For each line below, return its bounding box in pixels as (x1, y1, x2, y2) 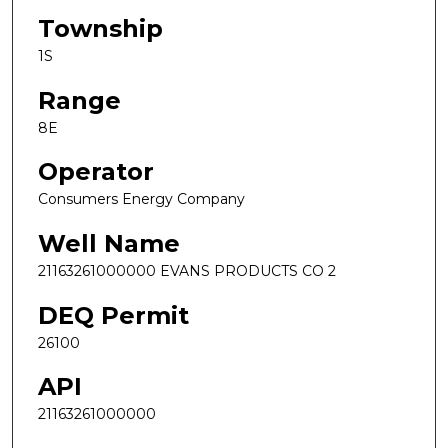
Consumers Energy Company (38, 190, 245, 209)
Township (38, 14, 163, 44)
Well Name (38, 228, 180, 258)
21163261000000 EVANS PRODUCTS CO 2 (38, 261, 336, 280)
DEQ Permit (38, 300, 189, 330)
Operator (38, 157, 154, 187)
